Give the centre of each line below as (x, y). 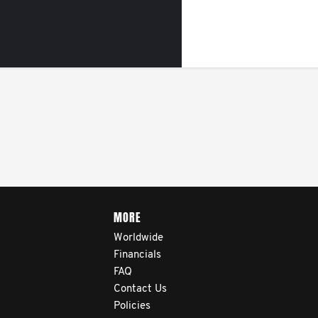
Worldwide (138, 238)
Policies (132, 306)
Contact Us (140, 289)
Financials (137, 255)
